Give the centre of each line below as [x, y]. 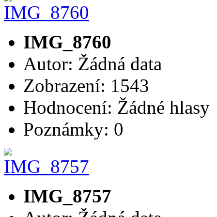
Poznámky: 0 [73, 129]
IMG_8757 [67, 196]
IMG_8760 [67, 42]
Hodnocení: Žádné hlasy [119, 107]
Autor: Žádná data [93, 63]
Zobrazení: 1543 [86, 85]
